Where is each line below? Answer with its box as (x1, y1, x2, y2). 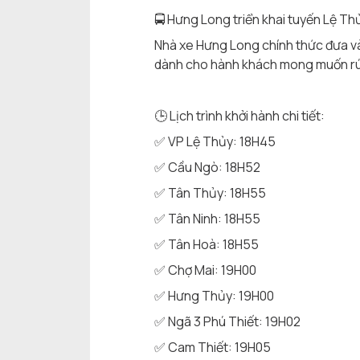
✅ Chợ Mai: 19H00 (154, 261, 256, 280)
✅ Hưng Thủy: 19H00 (154, 287, 274, 305)
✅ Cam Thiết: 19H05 (154, 338, 271, 357)
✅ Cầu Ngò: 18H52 (154, 158, 260, 177)
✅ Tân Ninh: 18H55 (154, 210, 260, 228)
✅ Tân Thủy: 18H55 (154, 184, 266, 202)
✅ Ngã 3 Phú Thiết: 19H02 (154, 313, 301, 331)
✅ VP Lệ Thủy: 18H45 (154, 133, 276, 151)
